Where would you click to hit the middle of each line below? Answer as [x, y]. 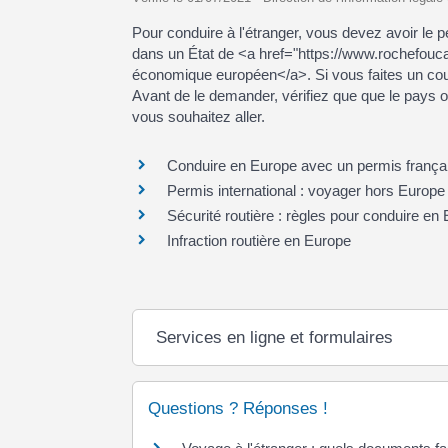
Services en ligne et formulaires [274, 337]
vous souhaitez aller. [198, 116]
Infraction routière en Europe [259, 240]
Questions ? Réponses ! [238, 408]
